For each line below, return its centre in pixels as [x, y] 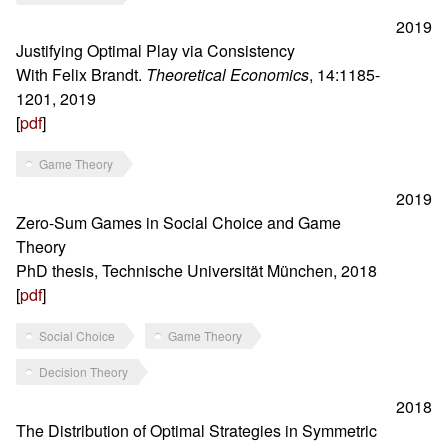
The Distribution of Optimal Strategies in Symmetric [196, 430]
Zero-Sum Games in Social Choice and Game [178, 222]
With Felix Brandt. [81, 74]
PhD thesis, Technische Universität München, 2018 [196, 270]
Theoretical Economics [227, 74]
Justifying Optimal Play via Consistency [155, 50]
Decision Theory [83, 371]
